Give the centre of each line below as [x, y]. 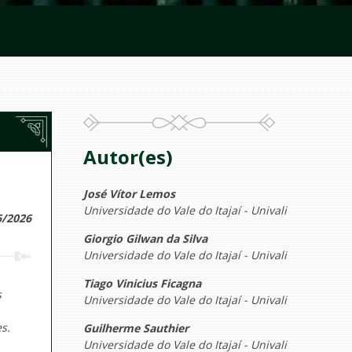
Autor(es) [128, 157]
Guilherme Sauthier [136, 328]
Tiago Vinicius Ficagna [142, 283]
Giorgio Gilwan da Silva [145, 238]
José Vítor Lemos [129, 194]
